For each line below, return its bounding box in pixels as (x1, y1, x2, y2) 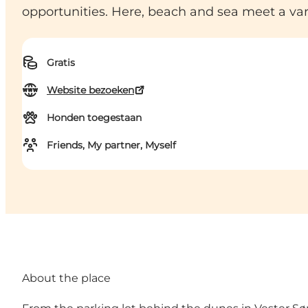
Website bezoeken (47, 84, 134, 97)
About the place (22, 272, 111, 285)
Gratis (47, 56, 75, 69)
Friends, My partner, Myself (47, 139, 176, 152)
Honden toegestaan (47, 111, 142, 124)
